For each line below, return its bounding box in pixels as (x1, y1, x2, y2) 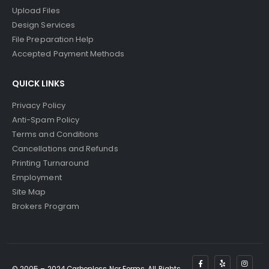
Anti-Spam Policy (12, 114, 80, 126)
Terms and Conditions (12, 128, 99, 141)
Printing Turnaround (12, 157, 89, 169)
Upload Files (12, 5, 60, 17)
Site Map (12, 186, 46, 198)
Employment (12, 172, 62, 184)
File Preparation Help (12, 34, 94, 46)
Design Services (12, 19, 75, 31)
